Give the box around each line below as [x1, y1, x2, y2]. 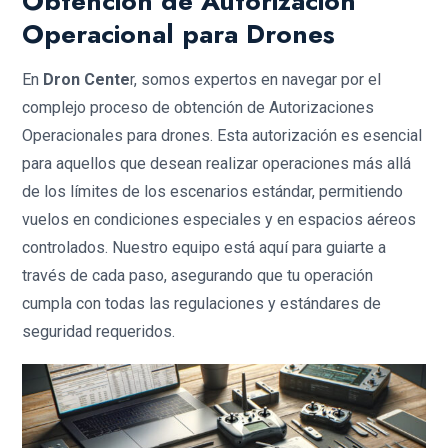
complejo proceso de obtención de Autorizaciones [22, 98, 374, 118]
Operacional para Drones [22, 15, 335, 54]
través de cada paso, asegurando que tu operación [22, 266, 373, 286]
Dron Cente [43, 70, 130, 90]
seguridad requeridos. [22, 322, 175, 342]
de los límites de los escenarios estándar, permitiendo [22, 182, 403, 202]
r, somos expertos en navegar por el [130, 70, 381, 90]
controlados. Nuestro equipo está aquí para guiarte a [22, 238, 386, 258]
